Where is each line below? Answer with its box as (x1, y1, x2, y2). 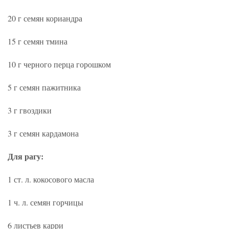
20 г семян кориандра (8, 12, 82, 24)
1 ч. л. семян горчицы (8, 196, 83, 208)
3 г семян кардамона (8, 127, 79, 139)
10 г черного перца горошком (8, 58, 111, 70)
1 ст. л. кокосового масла (8, 173, 94, 185)
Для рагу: (8, 150, 43, 162)
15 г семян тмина (8, 35, 67, 47)
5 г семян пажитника (8, 81, 81, 93)
